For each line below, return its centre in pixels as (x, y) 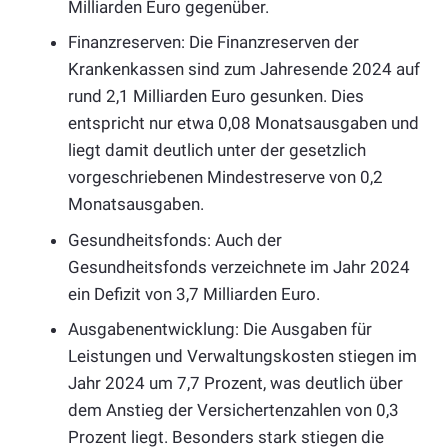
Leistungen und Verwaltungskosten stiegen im (242, 356)
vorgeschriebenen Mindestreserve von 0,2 (225, 177)
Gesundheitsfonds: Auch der (175, 239)
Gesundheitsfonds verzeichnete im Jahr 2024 (239, 266)
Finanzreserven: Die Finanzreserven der (213, 42)
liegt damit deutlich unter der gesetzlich (217, 150)
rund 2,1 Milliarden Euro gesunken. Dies (216, 96)
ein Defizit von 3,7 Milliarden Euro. (194, 293)
